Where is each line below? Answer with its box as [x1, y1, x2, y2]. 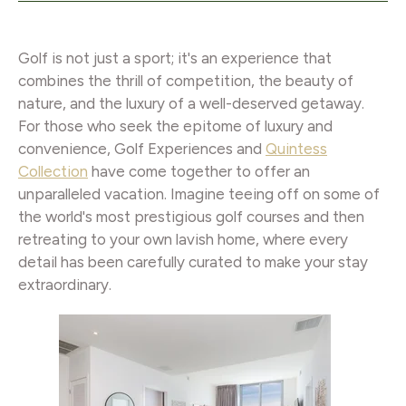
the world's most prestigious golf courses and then [18, 208, 364, 226]
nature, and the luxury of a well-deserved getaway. [18, 94, 364, 112]
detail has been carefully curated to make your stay [18, 253, 368, 271]
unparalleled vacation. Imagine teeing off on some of [18, 185, 380, 203]
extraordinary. [18, 275, 111, 294]
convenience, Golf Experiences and [18, 140, 266, 158]
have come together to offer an [88, 162, 310, 180]
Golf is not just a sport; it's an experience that [18, 49, 332, 67]
